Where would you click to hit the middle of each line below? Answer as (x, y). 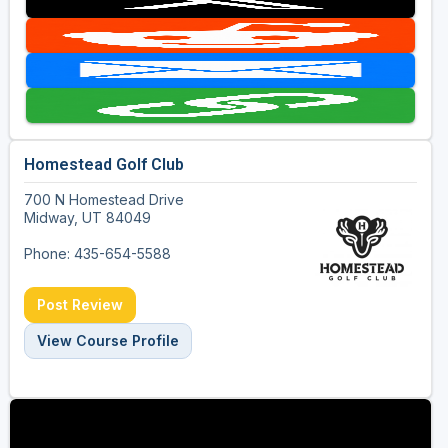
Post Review (79, 305)
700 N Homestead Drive (103, 200)
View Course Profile (107, 341)
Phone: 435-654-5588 (97, 254)
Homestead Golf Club (103, 165)
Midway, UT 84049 (87, 218)
